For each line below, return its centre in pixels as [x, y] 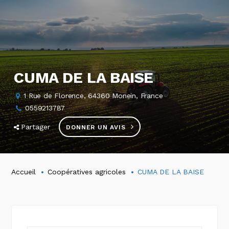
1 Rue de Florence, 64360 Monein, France [93, 96]
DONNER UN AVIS [96, 127]
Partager [36, 127]
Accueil [24, 171]
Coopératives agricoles [87, 171]
